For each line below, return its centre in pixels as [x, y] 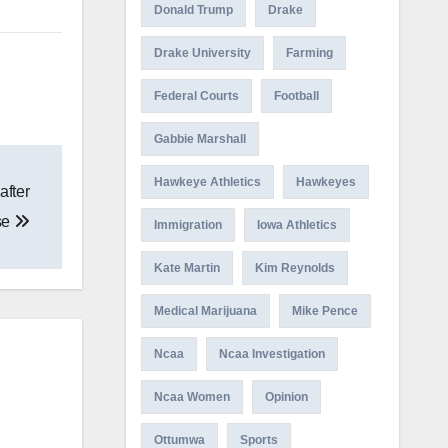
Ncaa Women [191, 397]
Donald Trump [193, 10]
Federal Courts [196, 96]
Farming [309, 53]
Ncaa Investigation [271, 354]
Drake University [202, 53]
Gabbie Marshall [199, 139]
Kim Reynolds [294, 268]
